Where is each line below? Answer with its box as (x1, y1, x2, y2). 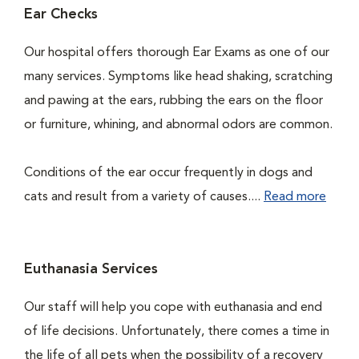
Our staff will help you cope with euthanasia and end (24, 301, 322, 314)
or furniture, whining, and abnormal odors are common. (24, 119, 333, 131)
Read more (264, 191, 326, 204)
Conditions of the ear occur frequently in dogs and (24, 167, 313, 179)
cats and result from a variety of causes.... (24, 191, 264, 204)
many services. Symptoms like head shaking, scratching (24, 71, 333, 83)
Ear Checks (24, 7, 98, 22)
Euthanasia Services (24, 262, 158, 276)
